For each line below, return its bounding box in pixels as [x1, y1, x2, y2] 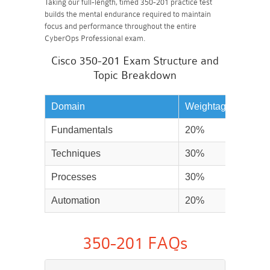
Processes [51, 172, 96, 182]
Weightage [185, 101, 231, 111]
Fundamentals [51, 125, 113, 135]
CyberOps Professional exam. [45, 34, 145, 43]
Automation [51, 195, 100, 206]
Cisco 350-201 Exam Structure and [51, 54, 219, 67]
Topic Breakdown [93, 69, 177, 82]
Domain [51, 101, 85, 111]
